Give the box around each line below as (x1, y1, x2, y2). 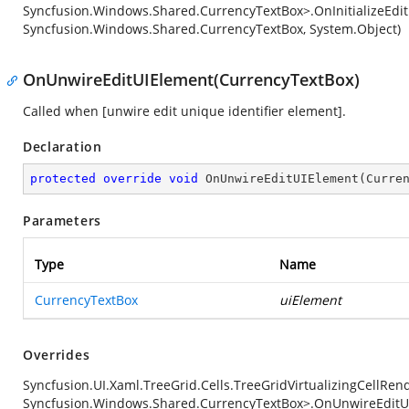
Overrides (23, 346, 90, 363)
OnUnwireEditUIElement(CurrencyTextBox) (23, 68, 360, 90)
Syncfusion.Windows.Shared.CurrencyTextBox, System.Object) (23, 20, 401, 37)
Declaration (23, 138, 102, 155)
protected (30, 172, 96, 185)
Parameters (23, 212, 101, 229)
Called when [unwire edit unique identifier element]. (23, 102, 346, 120)
